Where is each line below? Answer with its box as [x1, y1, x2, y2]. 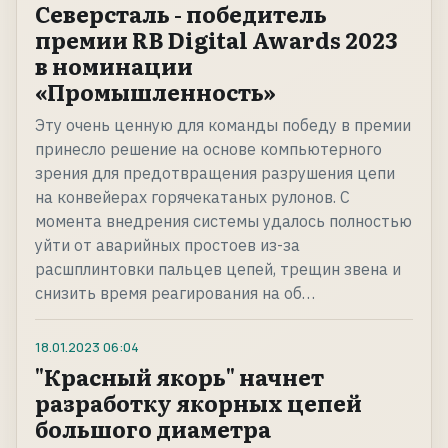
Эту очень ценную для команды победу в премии [35, 115, 411, 136]
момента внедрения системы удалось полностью [35, 211, 412, 232]
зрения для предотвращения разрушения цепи [35, 163, 395, 184]
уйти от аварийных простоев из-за [35, 235, 300, 256]
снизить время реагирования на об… [35, 283, 315, 304]
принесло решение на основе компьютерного [35, 139, 382, 160]
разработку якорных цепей [35, 386, 362, 420]
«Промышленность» [35, 75, 276, 109]
